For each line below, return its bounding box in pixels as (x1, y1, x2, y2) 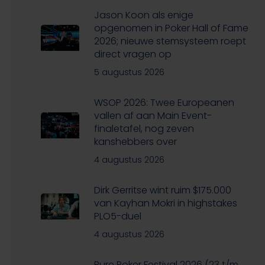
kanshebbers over (93, 134, 177, 148)
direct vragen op (93, 47, 172, 61)
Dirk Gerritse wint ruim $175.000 (93, 183, 231, 197)
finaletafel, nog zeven (93, 121, 194, 135)
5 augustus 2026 (93, 66, 164, 78)
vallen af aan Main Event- (93, 108, 212, 122)
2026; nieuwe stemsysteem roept (93, 34, 246, 48)
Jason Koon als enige (93, 8, 193, 22)
